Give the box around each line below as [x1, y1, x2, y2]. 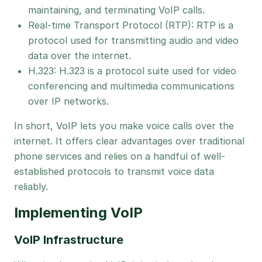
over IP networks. [28, 95, 109, 107]
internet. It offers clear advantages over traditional [14, 135, 244, 147]
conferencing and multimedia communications [28, 80, 235, 92]
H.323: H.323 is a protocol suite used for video [28, 65, 236, 77]
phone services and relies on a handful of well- [14, 150, 225, 162]
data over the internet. [28, 50, 131, 61]
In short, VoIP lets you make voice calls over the [14, 120, 234, 132]
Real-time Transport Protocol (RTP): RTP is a [28, 19, 233, 31]
